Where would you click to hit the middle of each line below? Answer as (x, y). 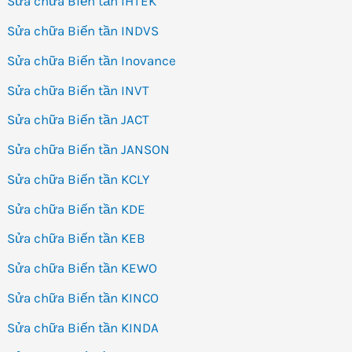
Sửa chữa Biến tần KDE (77, 209)
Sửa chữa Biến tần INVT (79, 90)
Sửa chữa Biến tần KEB (77, 238)
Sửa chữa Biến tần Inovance (92, 60)
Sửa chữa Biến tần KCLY (79, 179)
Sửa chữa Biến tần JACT (79, 120)
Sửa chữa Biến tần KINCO (83, 297)
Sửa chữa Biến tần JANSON (89, 150)
